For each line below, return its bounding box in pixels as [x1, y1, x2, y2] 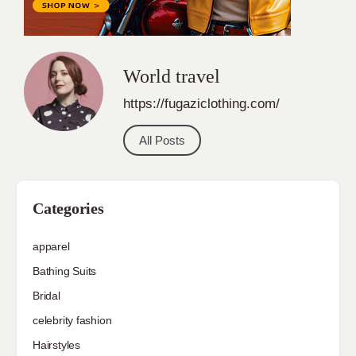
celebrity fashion [33, 313, 112, 327]
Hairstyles [33, 338, 80, 351]
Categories [33, 199, 104, 217]
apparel [33, 239, 70, 253]
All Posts [139, 133, 185, 147]
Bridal [33, 288, 60, 302]
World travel [123, 66, 220, 87]
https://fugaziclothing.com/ [123, 96, 280, 112]
